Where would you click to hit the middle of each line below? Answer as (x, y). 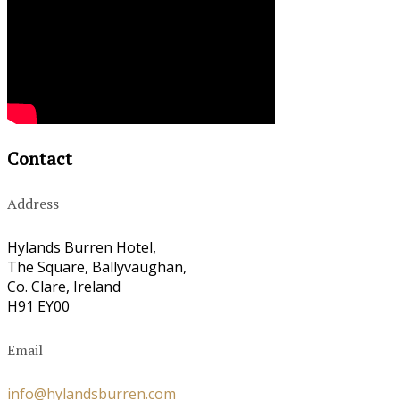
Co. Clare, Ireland (64, 287)
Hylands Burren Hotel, (82, 248)
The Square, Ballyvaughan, (97, 267)
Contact (40, 158)
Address (33, 204)
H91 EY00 (38, 307)
